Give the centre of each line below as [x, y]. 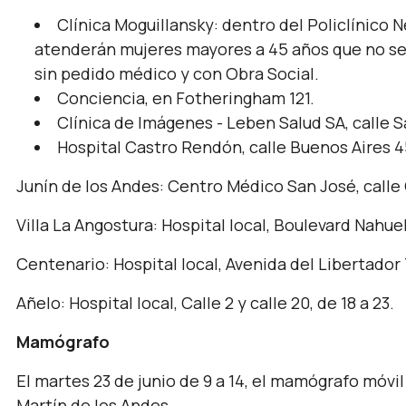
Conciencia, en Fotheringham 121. [186, 98]
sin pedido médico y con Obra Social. [177, 73]
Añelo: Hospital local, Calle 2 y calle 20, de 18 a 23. [205, 303]
